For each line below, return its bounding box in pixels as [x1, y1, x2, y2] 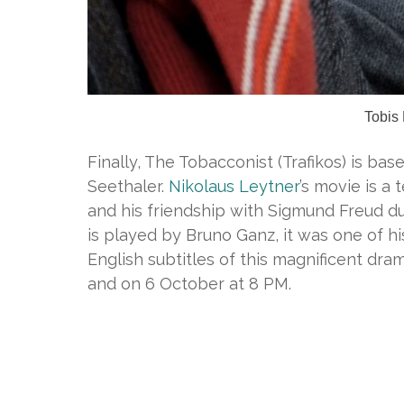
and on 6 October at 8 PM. [87, 274, 291, 294]
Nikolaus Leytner [169, 177, 299, 197]
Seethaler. [87, 177, 169, 197]
